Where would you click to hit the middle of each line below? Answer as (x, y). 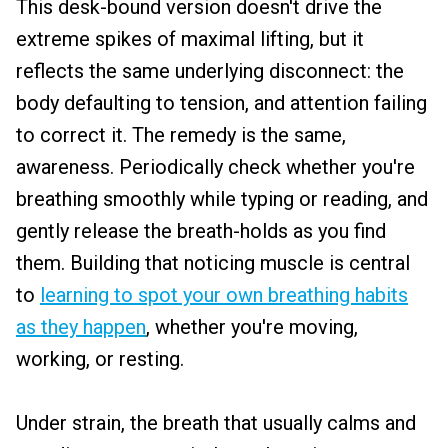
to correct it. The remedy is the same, (181, 135)
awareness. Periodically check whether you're (215, 167)
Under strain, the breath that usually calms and (216, 423)
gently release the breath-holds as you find (201, 231)
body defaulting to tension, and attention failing (221, 103)
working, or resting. (100, 359)
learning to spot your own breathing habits (224, 295)
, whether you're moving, (252, 327)
